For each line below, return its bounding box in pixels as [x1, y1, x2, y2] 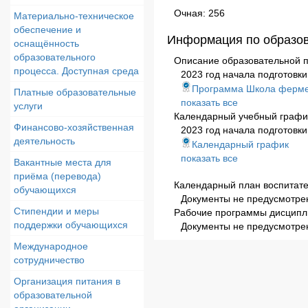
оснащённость [14, 38, 79, 49]
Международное [14, 241, 88, 252]
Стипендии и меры [14, 206, 99, 217]
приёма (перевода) [14, 170, 101, 181]
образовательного [14, 52, 96, 63]
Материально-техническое [14, 10, 134, 21]
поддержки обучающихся [14, 219, 128, 230]
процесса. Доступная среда [14, 65, 139, 76]
